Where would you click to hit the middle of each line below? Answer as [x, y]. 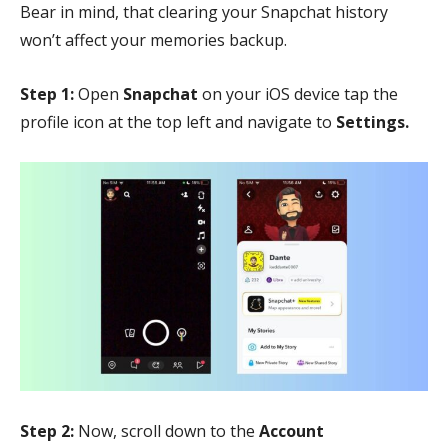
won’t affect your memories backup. [157, 39]
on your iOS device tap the [298, 93]
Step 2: [47, 431]
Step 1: [47, 93]
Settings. [372, 121]
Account [291, 431]
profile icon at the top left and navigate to [178, 121]
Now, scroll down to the [166, 431]
